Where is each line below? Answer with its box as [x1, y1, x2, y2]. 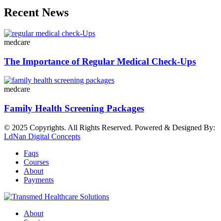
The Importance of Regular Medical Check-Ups [4, 56, 196, 67]
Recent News [4, 6, 69, 19]
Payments [24, 175, 54, 184]
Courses [24, 157, 49, 166]
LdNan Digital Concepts [4, 132, 80, 141]
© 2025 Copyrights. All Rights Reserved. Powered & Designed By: [4, 123, 215, 132]
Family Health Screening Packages [4, 103, 144, 114]
